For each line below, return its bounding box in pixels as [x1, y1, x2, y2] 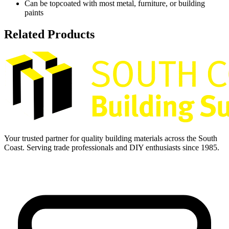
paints [25, 8, 43, 17]
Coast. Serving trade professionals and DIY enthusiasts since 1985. [4, 143, 219, 152]
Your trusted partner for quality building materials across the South [4, 134, 217, 143]
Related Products [4, 28, 95, 41]
